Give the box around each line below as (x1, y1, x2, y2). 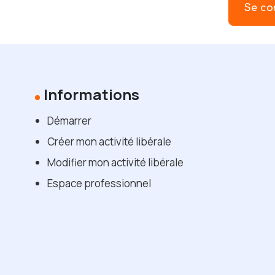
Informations (44, 83, 139, 104)
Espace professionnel (47, 176, 151, 190)
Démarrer (47, 113, 91, 128)
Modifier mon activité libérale (47, 155, 184, 169)
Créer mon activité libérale (47, 134, 171, 149)
